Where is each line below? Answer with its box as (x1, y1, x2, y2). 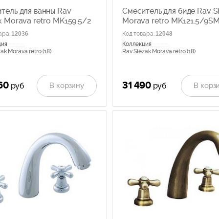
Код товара (122, 30, 153, 37)
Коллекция (122, 40, 152, 47)
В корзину (49, 81, 84, 90)
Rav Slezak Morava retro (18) (122, 47, 196, 55)
